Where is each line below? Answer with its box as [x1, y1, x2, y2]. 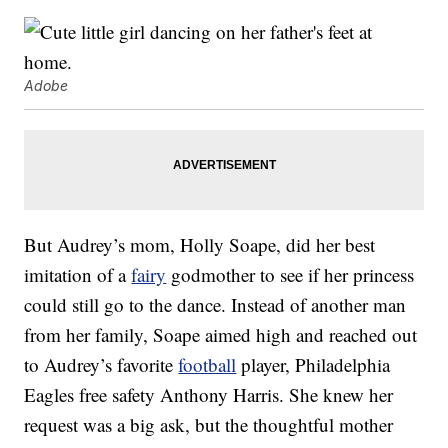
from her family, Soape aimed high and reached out [24, 322, 418, 348]
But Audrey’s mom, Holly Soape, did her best [24, 232, 376, 258]
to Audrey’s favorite [24, 352, 179, 378]
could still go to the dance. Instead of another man [24, 292, 407, 318]
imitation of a [24, 262, 132, 288]
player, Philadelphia [236, 352, 391, 378]
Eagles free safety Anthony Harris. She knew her [24, 382, 394, 408]
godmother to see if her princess [166, 262, 415, 288]
